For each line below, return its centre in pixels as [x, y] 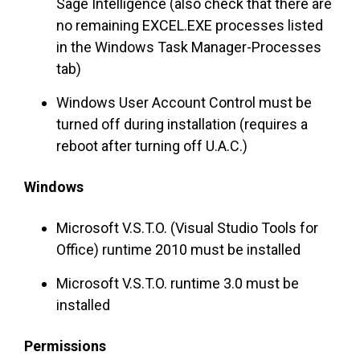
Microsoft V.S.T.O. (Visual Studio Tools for [187, 228]
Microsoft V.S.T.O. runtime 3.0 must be [178, 284]
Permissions [65, 346]
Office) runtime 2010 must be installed [178, 250]
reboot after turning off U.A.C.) [152, 146]
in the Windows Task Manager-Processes [189, 47]
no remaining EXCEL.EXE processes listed [190, 26]
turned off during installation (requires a [182, 125]
